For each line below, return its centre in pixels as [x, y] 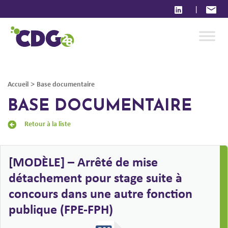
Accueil [18, 84]
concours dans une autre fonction [101, 193]
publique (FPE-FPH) [61, 209]
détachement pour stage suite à [95, 178]
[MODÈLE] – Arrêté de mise [83, 162]
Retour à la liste [48, 123]
